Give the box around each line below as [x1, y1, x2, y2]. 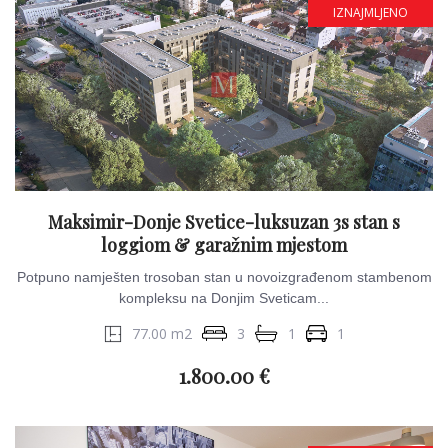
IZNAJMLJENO [333, 4, 408, 21]
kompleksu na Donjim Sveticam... [119, 290, 329, 306]
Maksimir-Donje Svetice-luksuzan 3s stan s [48, 210, 400, 234]
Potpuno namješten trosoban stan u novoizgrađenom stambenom [16, 269, 432, 285]
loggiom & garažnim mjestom [101, 233, 347, 257]
